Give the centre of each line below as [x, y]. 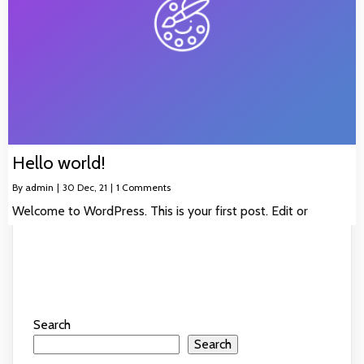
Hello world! [59, 162]
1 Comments [143, 187]
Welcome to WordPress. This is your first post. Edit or [160, 210]
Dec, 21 [92, 187]
